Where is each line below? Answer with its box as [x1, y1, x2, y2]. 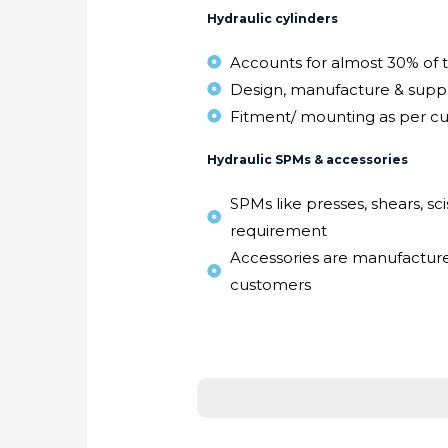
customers [229, 274, 311, 294]
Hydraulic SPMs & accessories [207, 151, 409, 167]
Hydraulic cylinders [207, 10, 339, 26]
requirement [229, 220, 327, 240]
